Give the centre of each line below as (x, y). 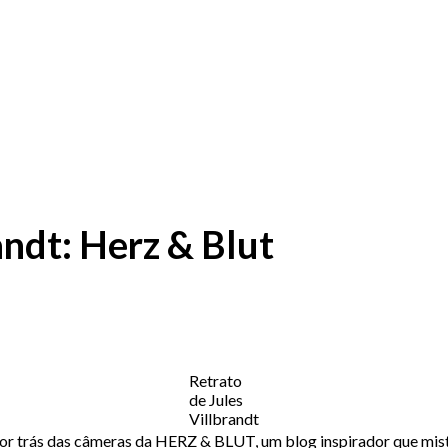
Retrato (215, 381)
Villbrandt (223, 419)
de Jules (215, 400)
